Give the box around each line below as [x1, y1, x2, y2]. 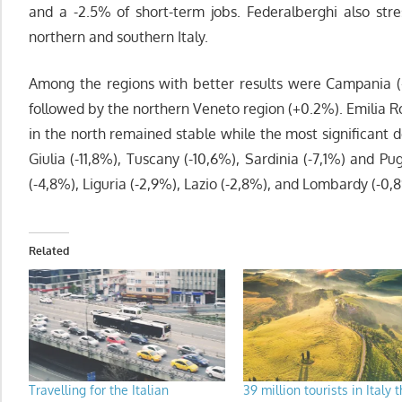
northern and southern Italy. [29, 28, 208, 47]
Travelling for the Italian [29, 382, 169, 398]
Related [29, 244, 69, 258]
